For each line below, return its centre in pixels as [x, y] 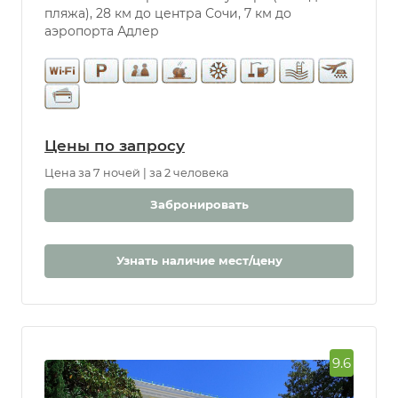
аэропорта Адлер [102, 32]
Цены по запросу [115, 146]
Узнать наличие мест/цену [199, 261]
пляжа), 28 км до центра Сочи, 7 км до [168, 14]
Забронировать [199, 205]
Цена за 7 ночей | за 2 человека [136, 173]
